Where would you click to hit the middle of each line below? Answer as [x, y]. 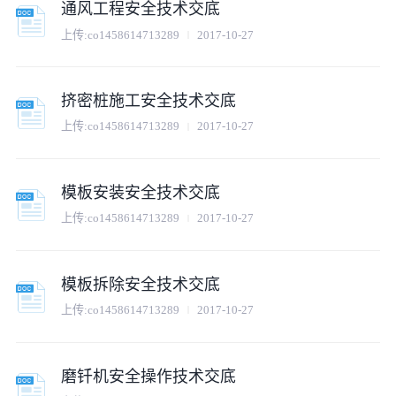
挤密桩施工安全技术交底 [149, 101]
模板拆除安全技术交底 [141, 284]
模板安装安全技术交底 [141, 192]
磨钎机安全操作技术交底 [149, 376]
